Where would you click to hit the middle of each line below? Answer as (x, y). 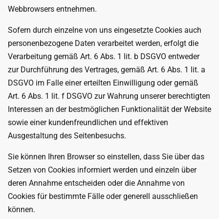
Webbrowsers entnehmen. (52, 9)
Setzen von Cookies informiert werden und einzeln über (102, 170)
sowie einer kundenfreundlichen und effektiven (88, 122)
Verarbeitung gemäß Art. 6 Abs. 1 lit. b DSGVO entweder (104, 56)
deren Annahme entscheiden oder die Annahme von (96, 183)
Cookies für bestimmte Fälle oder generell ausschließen (103, 196)
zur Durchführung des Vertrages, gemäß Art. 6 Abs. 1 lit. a (107, 70)
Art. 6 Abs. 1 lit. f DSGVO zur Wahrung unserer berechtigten (109, 96)
